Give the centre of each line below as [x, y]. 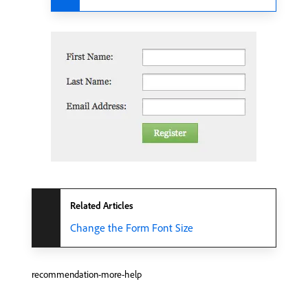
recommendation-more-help [87, 275]
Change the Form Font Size [132, 228]
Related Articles [102, 206]
